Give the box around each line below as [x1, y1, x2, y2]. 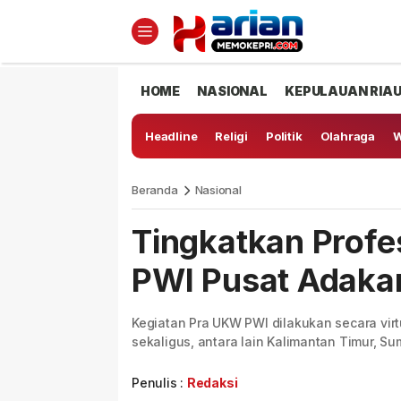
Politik [266, 129, 303, 143]
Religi [215, 129, 249, 143]
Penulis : [132, 375, 187, 390]
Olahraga [320, 129, 375, 143]
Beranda [132, 183, 178, 197]
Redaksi [186, 375, 238, 390]
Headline [145, 129, 198, 143]
